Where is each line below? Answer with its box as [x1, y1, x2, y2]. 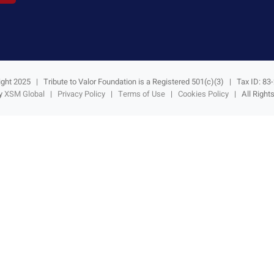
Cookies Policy [177, 87, 229, 100]
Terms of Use [117, 87, 165, 100]
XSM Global [4, 87, 45, 100]
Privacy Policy [57, 87, 105, 100]
